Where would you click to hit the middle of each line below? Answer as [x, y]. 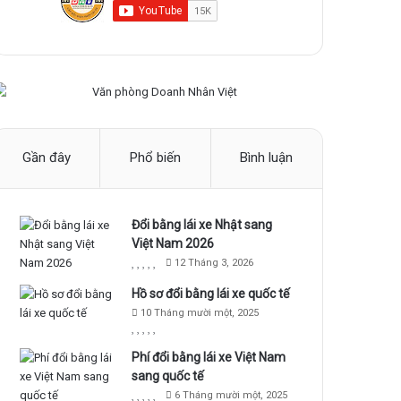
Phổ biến [155, 158]
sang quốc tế [168, 376]
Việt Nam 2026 [173, 244]
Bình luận [267, 158]
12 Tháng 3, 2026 [214, 263]
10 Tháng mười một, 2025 [200, 313]
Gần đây [46, 158]
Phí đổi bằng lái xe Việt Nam [209, 358]
